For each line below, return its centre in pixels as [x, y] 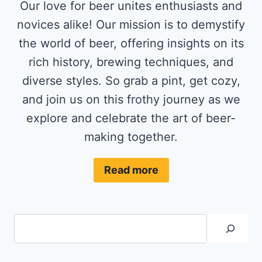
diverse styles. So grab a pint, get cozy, [131, 80]
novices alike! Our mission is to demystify [131, 24]
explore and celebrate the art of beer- [131, 118]
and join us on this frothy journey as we [131, 99]
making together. [131, 137]
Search [33, 223]
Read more [131, 170]
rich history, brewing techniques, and [131, 62]
